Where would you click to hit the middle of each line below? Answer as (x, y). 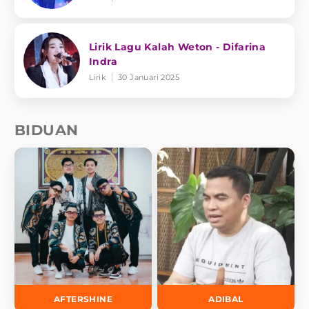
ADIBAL (226, 299)
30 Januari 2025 (149, 77)
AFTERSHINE (83, 299)
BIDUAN (47, 130)
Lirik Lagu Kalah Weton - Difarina (178, 47)
